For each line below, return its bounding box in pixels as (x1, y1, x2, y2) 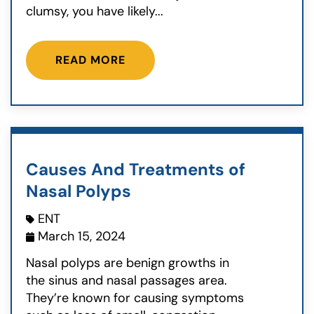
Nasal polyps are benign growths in (26, 254, 229, 271)
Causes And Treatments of (26, 158, 245, 180)
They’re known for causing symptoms (26, 289, 244, 306)
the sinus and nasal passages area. (26, 271, 227, 289)
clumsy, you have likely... (26, 3, 163, 20)
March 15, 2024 (38, 228, 125, 245)
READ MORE (55, 52, 125, 67)
